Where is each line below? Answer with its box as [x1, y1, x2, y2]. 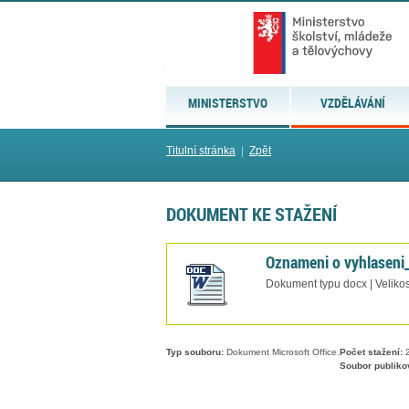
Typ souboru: [166, 347, 224, 358]
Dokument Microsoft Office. [224, 347, 340, 358]
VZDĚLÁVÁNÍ [320, 94, 386, 111]
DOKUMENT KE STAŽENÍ [166, 201, 337, 227]
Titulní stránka [166, 144, 236, 157]
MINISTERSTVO [188, 94, 268, 111]
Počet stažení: [340, 347, 403, 358]
